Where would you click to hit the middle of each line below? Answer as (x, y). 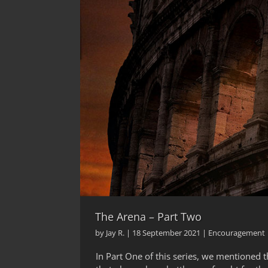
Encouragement (237, 233)
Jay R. (115, 233)
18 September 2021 (167, 233)
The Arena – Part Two (149, 217)
